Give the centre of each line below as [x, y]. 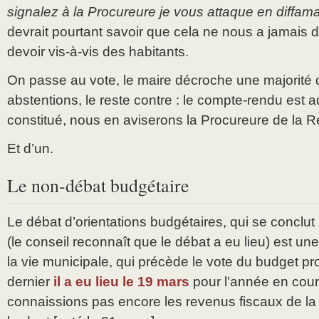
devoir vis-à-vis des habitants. [98, 52]
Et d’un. [30, 149]
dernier [30, 282]
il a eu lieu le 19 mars [121, 282]
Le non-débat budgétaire [98, 185]
